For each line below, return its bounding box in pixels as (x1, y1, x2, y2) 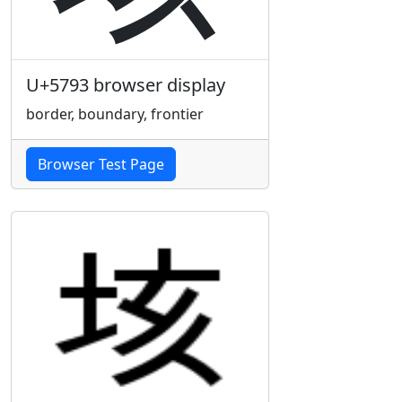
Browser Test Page (38, 154, 164, 174)
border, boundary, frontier (26, 104, 204, 124)
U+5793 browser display (26, 73, 225, 97)
